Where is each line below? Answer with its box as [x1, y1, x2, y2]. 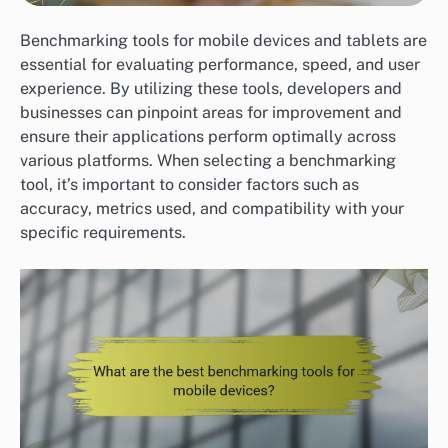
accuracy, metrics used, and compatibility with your [20, 199, 404, 219]
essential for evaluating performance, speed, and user [20, 55, 420, 75]
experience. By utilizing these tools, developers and [20, 79, 402, 99]
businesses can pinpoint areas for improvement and [20, 103, 402, 123]
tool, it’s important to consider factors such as [20, 175, 359, 195]
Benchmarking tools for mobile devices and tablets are [20, 31, 427, 51]
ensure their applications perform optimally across [20, 127, 396, 147]
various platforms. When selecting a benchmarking [20, 151, 396, 171]
